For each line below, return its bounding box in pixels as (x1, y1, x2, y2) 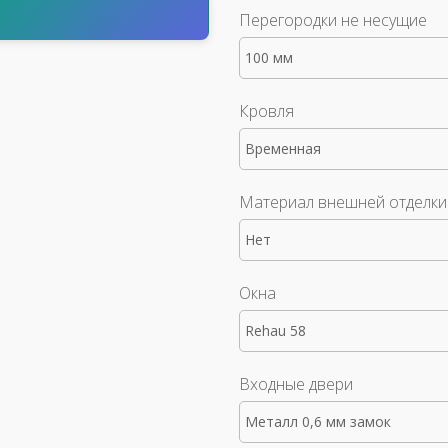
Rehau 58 (245, 321, 306, 340)
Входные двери (239, 373, 353, 395)
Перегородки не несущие (239, 9, 427, 31)
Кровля (239, 100, 294, 122)
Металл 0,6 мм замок (245, 412, 391, 431)
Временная (245, 139, 321, 158)
